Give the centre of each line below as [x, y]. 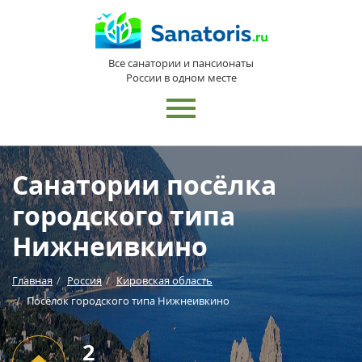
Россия [84, 280]
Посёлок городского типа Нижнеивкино [128, 301]
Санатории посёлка [144, 185]
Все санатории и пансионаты [181, 63]
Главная [32, 280]
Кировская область [164, 280]
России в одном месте [181, 78]
